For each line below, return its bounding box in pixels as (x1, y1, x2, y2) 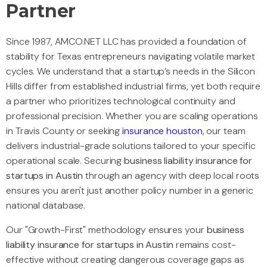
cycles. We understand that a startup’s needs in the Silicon (6, 65, 256, 78)
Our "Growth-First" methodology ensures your (6, 223, 207, 237)
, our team (202, 125, 246, 138)
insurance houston (122, 125, 203, 138)
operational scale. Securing (6, 154, 125, 167)
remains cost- (173, 238, 236, 252)
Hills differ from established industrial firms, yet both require (6, 80, 260, 93)
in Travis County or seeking (6, 125, 123, 138)
